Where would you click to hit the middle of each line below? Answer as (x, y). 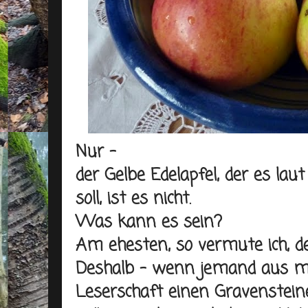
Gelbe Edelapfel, (162, 176)
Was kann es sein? (149, 222)
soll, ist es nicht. (133, 199)
